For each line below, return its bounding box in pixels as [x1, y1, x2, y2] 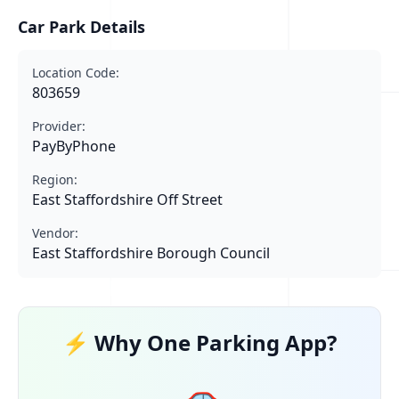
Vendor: [32, 224, 78, 241]
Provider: [32, 118, 85, 134]
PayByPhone [32, 136, 116, 156]
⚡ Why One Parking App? [62, 328, 337, 357]
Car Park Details [18, 16, 145, 37]
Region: [32, 171, 77, 188]
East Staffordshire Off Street [32, 190, 223, 209]
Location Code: [32, 64, 119, 81]
